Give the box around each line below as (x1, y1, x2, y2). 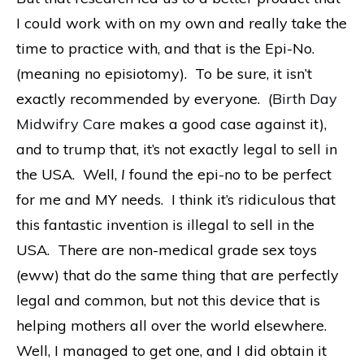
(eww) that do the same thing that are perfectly (16, 265, 339, 284)
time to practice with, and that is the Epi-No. (16, 38, 318, 58)
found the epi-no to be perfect (125, 164, 331, 184)
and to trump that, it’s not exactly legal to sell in (16, 139, 337, 158)
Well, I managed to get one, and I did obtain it (16, 340, 327, 360)
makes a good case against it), (115, 114, 327, 133)
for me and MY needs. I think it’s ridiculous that (16, 189, 336, 209)
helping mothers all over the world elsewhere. (16, 315, 331, 335)
